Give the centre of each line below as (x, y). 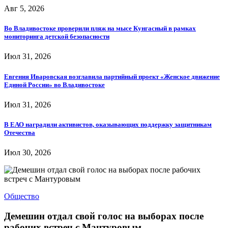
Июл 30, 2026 (27, 153)
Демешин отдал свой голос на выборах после (104, 216)
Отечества (20, 132)
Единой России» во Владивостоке (54, 84)
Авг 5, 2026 (24, 8)
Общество (22, 196)
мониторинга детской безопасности (57, 37)
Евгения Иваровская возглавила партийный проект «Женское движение (112, 76)
